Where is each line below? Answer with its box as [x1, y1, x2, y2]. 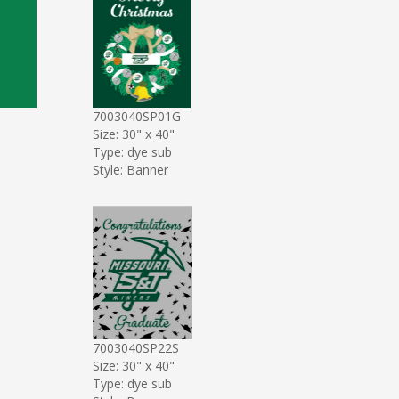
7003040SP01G [92, 107, 181, 125]
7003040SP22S [92, 338, 179, 356]
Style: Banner [92, 160, 168, 178]
